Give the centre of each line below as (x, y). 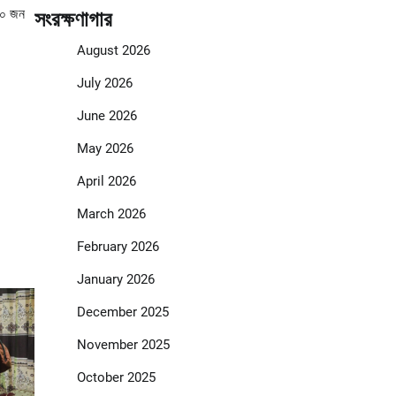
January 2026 (115, 280)
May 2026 (105, 149)
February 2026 (118, 247)
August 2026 (113, 51)
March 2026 (111, 214)
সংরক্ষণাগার (73, 20)
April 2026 (106, 182)
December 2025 (122, 312)
